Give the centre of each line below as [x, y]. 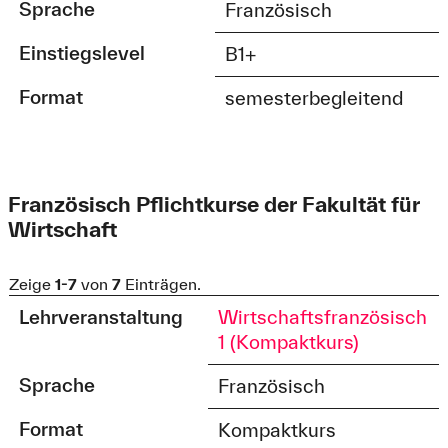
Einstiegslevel [82, 53]
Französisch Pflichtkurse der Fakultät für [213, 204]
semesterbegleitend [314, 98]
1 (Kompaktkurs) [289, 342]
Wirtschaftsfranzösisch [323, 317]
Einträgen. [160, 284]
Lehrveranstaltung [101, 317]
